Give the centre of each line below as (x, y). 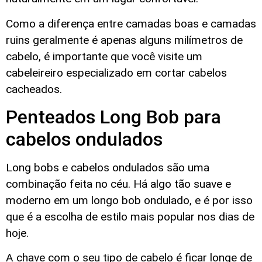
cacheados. (34, 89)
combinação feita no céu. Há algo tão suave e (118, 184)
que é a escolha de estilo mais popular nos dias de (130, 216)
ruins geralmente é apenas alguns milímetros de (124, 40)
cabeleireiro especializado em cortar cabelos (116, 73)
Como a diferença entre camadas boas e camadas (131, 23)
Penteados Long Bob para (113, 117)
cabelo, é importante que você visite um (104, 56)
